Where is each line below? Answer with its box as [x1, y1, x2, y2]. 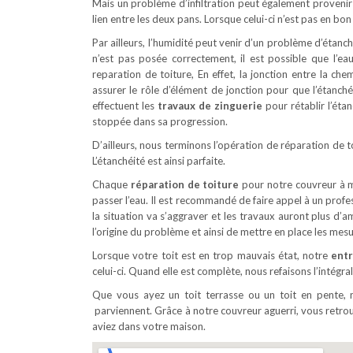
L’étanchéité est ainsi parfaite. [92, 154, 225, 167]
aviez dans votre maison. [92, 320, 206, 333]
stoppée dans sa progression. [92, 115, 228, 128]
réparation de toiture [130, 178, 240, 191]
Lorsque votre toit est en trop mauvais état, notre [92, 249, 328, 262]
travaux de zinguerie [154, 99, 262, 112]
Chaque [92, 178, 131, 191]
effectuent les [92, 99, 154, 112]
